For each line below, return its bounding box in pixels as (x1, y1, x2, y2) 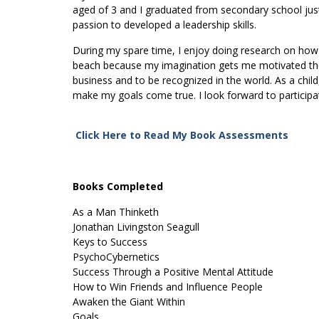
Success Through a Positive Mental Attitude (73, 265, 273, 279)
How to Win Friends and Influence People (73, 280, 263, 294)
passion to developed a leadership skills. (73, 18, 256, 32)
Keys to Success (73, 235, 147, 249)
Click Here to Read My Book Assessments (73, 128, 288, 142)
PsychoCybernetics (73, 250, 159, 264)
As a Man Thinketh (73, 205, 159, 219)
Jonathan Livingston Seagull (73, 220, 199, 234)
